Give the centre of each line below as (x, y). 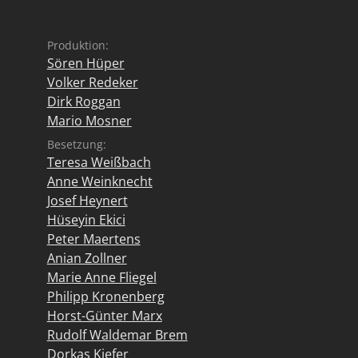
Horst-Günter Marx (104, 316)
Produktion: (78, 45)
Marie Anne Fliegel (101, 277)
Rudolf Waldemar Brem (117, 335)
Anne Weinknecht (99, 181)
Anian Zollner (87, 258)
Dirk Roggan (84, 101)
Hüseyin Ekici (86, 220)
